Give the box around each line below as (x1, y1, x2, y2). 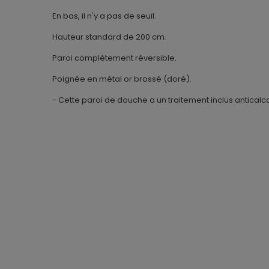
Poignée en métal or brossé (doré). (52, 73, 192, 85)
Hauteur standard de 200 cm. (52, 31, 166, 43)
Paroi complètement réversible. (52, 52, 177, 64)
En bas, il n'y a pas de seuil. (52, 10, 156, 22)
